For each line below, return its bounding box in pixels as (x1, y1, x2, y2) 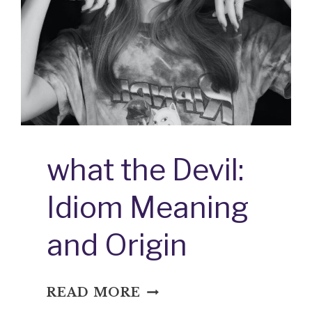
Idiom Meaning (47, 189, 249, 226)
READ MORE (47, 285, 141, 301)
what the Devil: (47, 152, 244, 188)
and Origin (47, 227, 188, 263)
